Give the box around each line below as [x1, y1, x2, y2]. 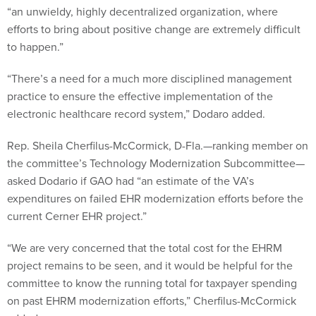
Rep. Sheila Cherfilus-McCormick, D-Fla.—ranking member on [7, 137, 308, 153]
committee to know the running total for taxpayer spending [7, 274, 297, 291]
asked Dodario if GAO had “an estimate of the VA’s [7, 172, 254, 188]
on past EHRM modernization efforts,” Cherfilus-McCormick [7, 292, 296, 308]
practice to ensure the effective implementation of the [7, 87, 273, 104]
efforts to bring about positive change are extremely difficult [7, 20, 300, 37]
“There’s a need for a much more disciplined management [7, 70, 292, 86]
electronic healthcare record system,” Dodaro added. [7, 105, 265, 121]
